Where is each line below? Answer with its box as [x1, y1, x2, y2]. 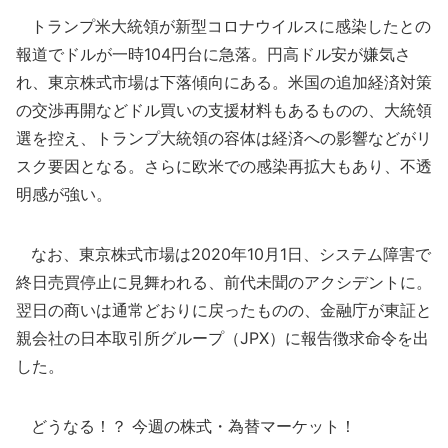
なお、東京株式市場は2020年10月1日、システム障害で [16, 244, 431, 264]
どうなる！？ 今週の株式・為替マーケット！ [16, 416, 356, 436]
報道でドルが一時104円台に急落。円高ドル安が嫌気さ [16, 44, 411, 64]
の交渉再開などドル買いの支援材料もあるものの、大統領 [16, 100, 432, 120]
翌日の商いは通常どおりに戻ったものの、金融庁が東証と [16, 300, 432, 320]
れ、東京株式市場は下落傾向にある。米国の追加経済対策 [16, 72, 432, 92]
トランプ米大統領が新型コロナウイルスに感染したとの [16, 16, 431, 36]
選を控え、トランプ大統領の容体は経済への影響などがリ [16, 128, 432, 148]
